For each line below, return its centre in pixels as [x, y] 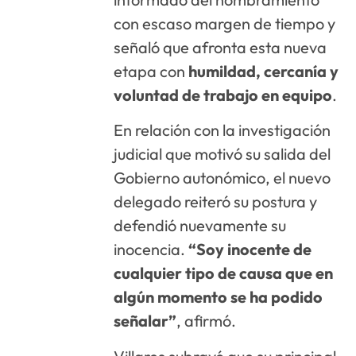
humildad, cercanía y [264, 71]
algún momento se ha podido [219, 297]
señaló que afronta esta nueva [221, 47]
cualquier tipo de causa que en [224, 273]
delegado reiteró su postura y [216, 202]
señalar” [145, 321]
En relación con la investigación [222, 130]
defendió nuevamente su [200, 226]
